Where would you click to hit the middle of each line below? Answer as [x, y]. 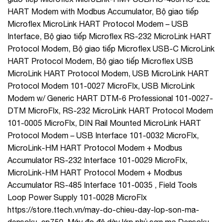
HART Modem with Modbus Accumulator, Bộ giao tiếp [103, 11]
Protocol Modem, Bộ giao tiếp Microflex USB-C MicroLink [111, 48]
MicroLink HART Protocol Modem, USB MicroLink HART [108, 73]
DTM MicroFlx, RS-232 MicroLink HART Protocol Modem [110, 110]
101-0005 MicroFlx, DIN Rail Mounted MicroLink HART [104, 123]
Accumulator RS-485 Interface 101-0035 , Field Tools [102, 185]
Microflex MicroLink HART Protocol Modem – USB [98, 24]
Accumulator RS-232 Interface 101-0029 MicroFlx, [97, 160]
